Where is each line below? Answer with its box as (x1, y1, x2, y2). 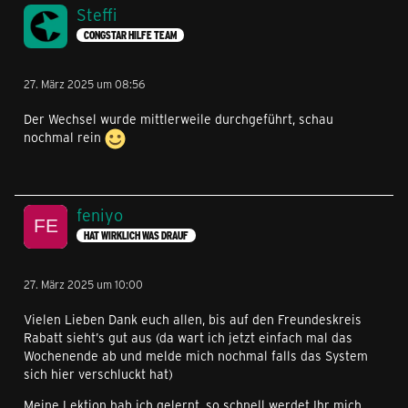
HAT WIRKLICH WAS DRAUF (84, 229, 189, 243)
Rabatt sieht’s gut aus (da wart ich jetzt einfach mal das (24, 328, 352, 346)
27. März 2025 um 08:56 (24, 76, 145, 91)
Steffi (76, 3, 117, 25)
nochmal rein (24, 128, 105, 147)
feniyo (76, 203, 123, 226)
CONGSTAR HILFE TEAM (84, 28, 177, 43)
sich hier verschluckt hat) (24, 364, 173, 382)
